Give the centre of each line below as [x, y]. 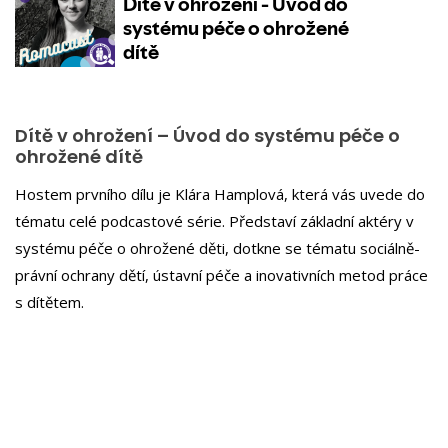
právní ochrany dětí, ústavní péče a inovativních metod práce [221, 274]
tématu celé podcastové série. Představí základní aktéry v [214, 220]
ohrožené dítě [79, 156]
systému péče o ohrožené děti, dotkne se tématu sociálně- [217, 247]
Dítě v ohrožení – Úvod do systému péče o [207, 135]
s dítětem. [49, 301]
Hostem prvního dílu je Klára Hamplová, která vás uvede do [220, 193]
